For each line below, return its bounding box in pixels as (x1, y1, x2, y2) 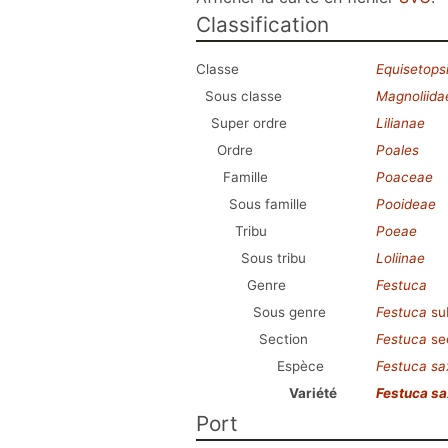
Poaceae (376, 169, 433, 185)
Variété (289, 385, 337, 401)
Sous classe (205, 88, 282, 104)
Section (259, 331, 308, 347)
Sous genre (253, 304, 326, 320)
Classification (196, 12, 329, 37)
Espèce (277, 358, 324, 374)
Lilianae (376, 115, 425, 131)
